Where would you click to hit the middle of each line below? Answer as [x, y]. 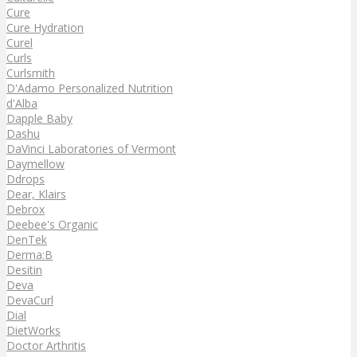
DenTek [27, 239]
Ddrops [25, 178]
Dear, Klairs [36, 194]
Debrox [25, 209]
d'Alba [22, 103]
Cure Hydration [45, 27]
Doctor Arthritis [46, 345]
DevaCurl [30, 300]
